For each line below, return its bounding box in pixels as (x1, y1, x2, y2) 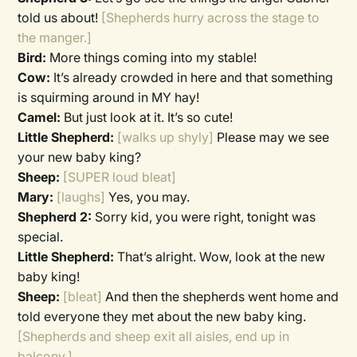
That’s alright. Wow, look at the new (117, 249, 326, 265)
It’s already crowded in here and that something (53, 69, 334, 85)
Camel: (18, 109, 61, 125)
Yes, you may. (108, 189, 190, 205)
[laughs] (57, 189, 109, 205)
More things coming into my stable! (49, 49, 257, 65)
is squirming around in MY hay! (18, 89, 200, 105)
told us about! (18, 10, 102, 25)
